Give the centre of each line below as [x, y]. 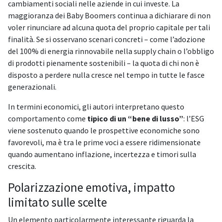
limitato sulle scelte [57, 202]
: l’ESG [194, 119]
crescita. [22, 166]
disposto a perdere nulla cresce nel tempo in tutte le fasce [106, 75]
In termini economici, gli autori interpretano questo [96, 107]
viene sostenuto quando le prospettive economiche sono [104, 131]
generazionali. [32, 87]
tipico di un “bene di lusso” [135, 119]
